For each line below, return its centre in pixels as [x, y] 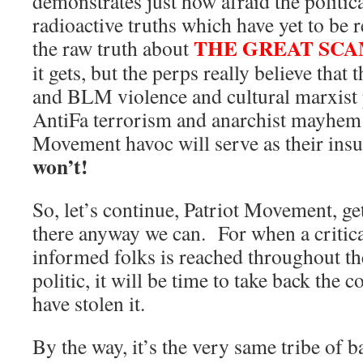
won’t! [60, 167]
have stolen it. [89, 303]
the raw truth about [113, 48]
